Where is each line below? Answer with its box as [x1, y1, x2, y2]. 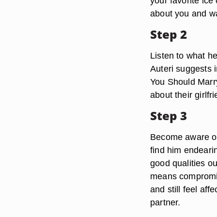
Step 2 [150, 26, 187, 42]
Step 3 [150, 108, 187, 124]
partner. [150, 197, 181, 207]
